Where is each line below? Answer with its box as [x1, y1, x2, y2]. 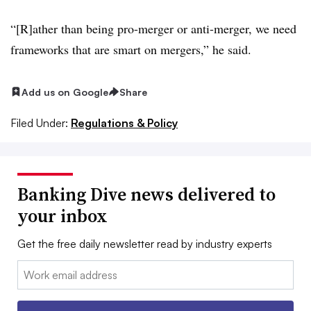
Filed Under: [10, 116, 68, 131]
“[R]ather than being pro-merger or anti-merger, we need [10, 19, 296, 37]
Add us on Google [22, 85, 108, 98]
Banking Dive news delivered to [17, 182, 276, 208]
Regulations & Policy [71, 116, 178, 131]
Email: [17, 262, 46, 276]
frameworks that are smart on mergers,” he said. [10, 40, 251, 58]
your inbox [17, 203, 108, 229]
